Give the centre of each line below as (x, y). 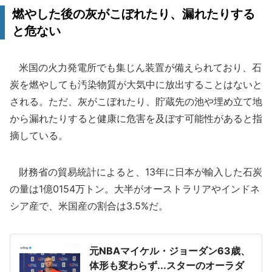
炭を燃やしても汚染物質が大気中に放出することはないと (136, 84)
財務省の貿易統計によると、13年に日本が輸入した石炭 (136, 172)
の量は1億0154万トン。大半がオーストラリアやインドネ (135, 189)
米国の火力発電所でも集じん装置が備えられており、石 (136, 67)
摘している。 (39, 135)
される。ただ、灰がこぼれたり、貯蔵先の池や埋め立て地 (136, 101)
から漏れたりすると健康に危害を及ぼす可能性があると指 (136, 118)
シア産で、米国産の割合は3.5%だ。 (89, 206)
